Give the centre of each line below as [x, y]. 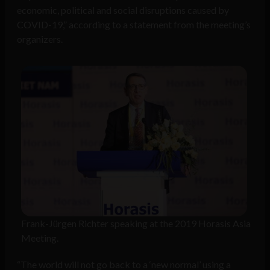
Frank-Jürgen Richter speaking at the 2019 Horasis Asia [136, 224]
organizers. [40, 39]
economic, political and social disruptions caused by [123, 10]
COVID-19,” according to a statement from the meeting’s [134, 25]
